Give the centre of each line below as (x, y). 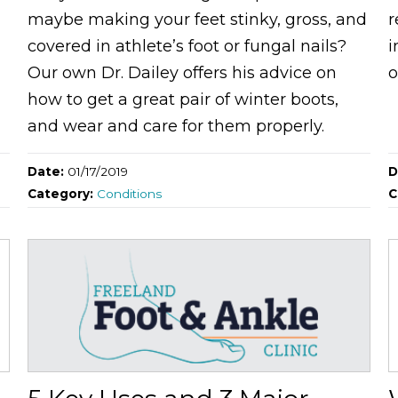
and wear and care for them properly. (175, 126)
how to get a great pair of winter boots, (183, 99)
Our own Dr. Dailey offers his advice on (182, 72)
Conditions (129, 193)
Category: (62, 193)
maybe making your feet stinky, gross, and (197, 19)
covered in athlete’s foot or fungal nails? (187, 46)
